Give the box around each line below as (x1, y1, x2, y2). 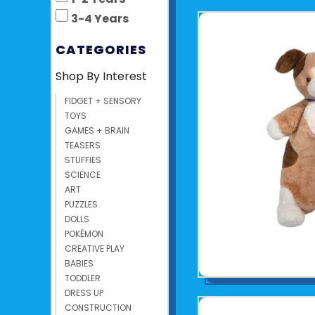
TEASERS (65, 139, 101, 151)
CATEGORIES (56, 41, 146, 58)
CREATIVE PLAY (65, 243, 124, 255)
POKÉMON (65, 228, 103, 240)
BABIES (65, 257, 94, 269)
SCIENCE (65, 169, 101, 181)
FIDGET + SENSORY (65, 95, 141, 107)
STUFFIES (65, 154, 101, 166)
